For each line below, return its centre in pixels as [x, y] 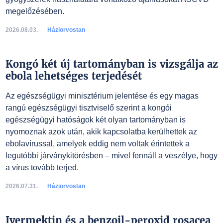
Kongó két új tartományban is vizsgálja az [111, 64]
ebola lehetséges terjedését [73, 76]
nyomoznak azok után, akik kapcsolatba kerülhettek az [101, 132]
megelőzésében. [35, 11]
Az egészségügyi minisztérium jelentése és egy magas [102, 96]
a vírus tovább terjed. [42, 167]
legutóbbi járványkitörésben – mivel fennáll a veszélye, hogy [111, 156]
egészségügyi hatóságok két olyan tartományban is [95, 120]
